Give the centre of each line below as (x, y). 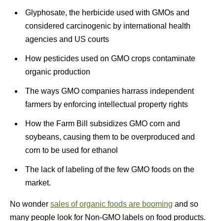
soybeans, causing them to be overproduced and (110, 137)
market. (38, 183)
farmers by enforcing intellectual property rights (106, 104)
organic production (57, 72)
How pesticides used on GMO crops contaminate (110, 58)
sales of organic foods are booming (111, 204)
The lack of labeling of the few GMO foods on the (110, 169)
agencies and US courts (67, 39)
